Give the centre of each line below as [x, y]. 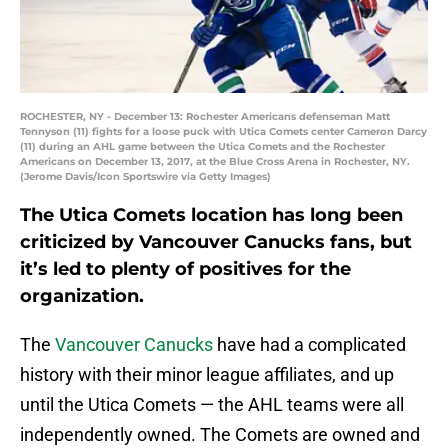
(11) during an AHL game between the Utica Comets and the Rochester [202, 147]
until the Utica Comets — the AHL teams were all [212, 405]
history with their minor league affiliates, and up [207, 375]
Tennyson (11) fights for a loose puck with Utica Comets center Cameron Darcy [223, 132]
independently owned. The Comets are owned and [220, 435]
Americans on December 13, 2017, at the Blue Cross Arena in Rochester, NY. [215, 162]
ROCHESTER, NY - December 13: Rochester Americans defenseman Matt [205, 117]
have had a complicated [309, 345]
